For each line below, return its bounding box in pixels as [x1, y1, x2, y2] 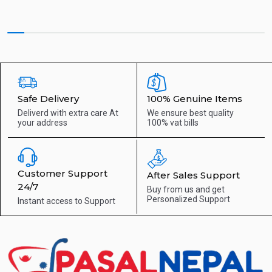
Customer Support [18, 167, 107, 179]
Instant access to [18, 195, 84, 206]
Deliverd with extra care [18, 107, 109, 118]
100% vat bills [146, 117, 199, 127]
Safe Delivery [18, 92, 79, 104]
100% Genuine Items [146, 92, 242, 104]
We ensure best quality [146, 107, 234, 118]
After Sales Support [146, 169, 240, 181]
